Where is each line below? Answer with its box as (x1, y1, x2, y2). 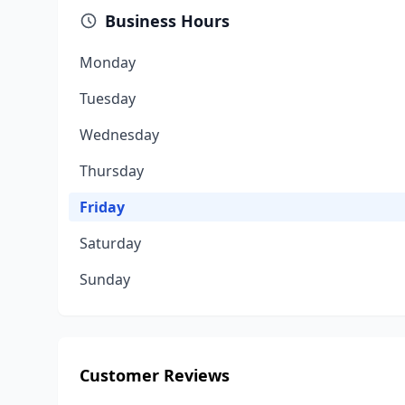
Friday (80, 197, 125, 217)
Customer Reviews (80, 364, 230, 386)
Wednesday (80, 125, 159, 145)
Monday (80, 52, 136, 72)
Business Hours (105, 10, 230, 32)
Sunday (80, 269, 130, 289)
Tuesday (80, 89, 136, 108)
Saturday (80, 233, 141, 253)
